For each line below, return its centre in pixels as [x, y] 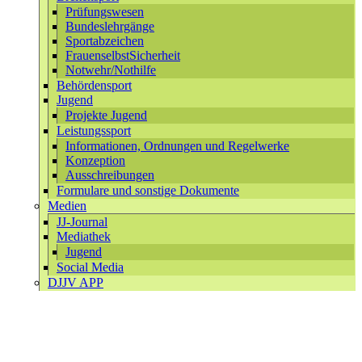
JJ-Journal [82, 222]
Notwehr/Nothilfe [111, 70]
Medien [67, 206]
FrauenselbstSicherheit [123, 55]
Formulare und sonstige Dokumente [148, 190]
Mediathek [84, 236]
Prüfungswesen [105, 12]
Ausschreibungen [110, 175]
